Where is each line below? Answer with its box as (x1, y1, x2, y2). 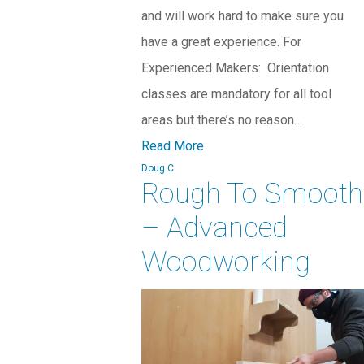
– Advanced (141, 211, 288, 245)
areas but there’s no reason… (141, 112, 302, 128)
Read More (141, 138, 204, 154)
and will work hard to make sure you (141, 8, 344, 24)
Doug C (141, 162, 174, 175)
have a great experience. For (141, 34, 301, 50)
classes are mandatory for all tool (141, 86, 331, 102)
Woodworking (141, 245, 310, 279)
